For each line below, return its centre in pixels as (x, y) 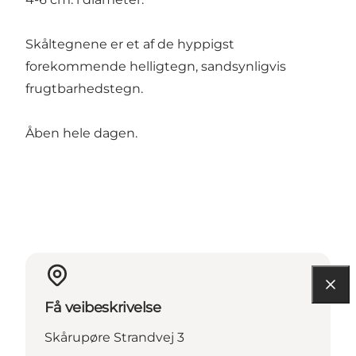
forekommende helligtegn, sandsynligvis (156, 67)
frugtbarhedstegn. (84, 89)
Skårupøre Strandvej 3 (114, 338)
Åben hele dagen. (81, 133)
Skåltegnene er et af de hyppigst (130, 44)
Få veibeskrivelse (103, 308)
